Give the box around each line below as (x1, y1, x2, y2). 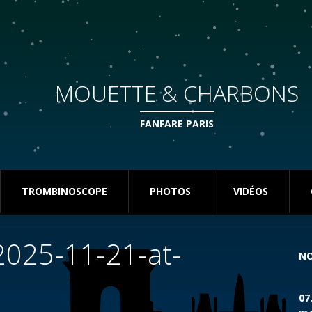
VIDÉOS (233, 185, 268, 198)
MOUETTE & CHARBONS (54, 78, 299, 108)
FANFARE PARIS (139, 117, 214, 130)
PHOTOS (150, 185, 191, 198)
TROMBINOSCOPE (22, 185, 107, 198)
